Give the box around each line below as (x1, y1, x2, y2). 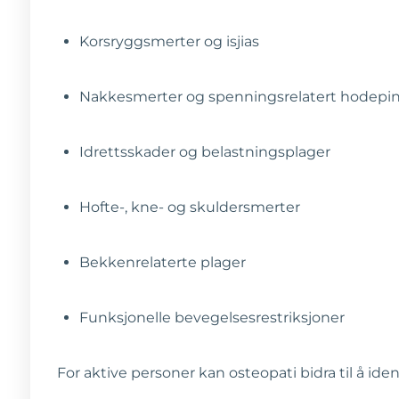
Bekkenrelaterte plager (79, 253, 246, 271)
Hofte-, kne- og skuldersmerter (79, 198, 300, 216)
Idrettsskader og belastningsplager (79, 142, 330, 160)
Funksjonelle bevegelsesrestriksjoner (79, 308, 345, 326)
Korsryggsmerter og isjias (79, 32, 259, 50)
